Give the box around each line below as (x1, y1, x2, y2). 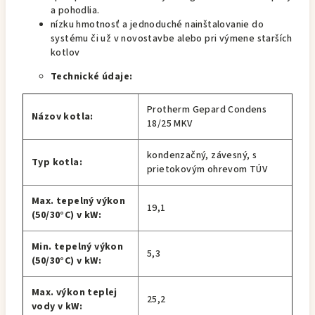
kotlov (51, 46, 80, 60)
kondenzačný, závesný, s (147, 148, 257, 162)
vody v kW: (32, 300, 83, 314)
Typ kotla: (32, 155, 82, 169)
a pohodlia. (51, 4, 100, 18)
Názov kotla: (32, 110, 94, 124)
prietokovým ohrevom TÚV (147, 162, 268, 176)
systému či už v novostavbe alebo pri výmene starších (51, 32, 292, 46)
